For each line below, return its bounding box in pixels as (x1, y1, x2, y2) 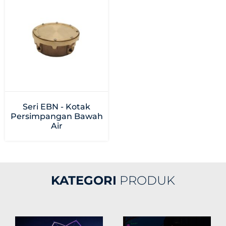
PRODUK (117, 173, 175, 188)
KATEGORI (51, 173, 117, 188)
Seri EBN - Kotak (23, 102, 90, 112)
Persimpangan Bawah (10, 111, 103, 122)
